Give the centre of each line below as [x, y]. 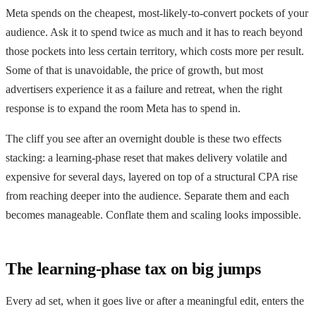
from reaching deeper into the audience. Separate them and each [147, 195]
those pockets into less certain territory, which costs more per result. [155, 51]
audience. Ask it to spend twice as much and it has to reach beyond [154, 32]
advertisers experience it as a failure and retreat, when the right [144, 89]
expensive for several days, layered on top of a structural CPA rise [152, 176]
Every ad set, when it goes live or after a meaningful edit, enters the [155, 300]
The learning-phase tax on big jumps [133, 268]
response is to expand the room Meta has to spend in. [123, 108]
